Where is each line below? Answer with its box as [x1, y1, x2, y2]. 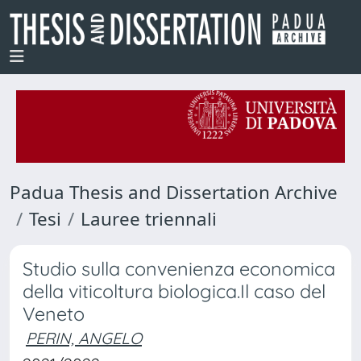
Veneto [23, 302, 85, 326]
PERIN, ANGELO [26, 328, 142, 348]
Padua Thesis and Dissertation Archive [10, 180, 338, 205]
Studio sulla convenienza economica [23, 257, 335, 280]
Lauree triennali [81, 206, 217, 231]
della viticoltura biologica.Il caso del [23, 280, 326, 303]
